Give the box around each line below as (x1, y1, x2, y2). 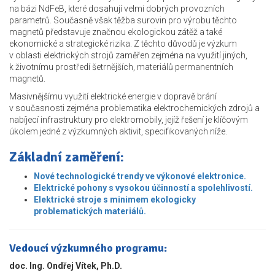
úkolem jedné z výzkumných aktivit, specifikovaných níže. (9, 126, 227, 137)
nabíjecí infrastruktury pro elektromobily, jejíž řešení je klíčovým (9, 115, 248, 125)
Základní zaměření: (9, 149, 124, 166)
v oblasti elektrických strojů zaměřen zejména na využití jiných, (9, 50, 247, 61)
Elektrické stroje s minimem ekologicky (34, 195, 196, 205)
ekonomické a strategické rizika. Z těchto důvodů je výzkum (9, 39, 237, 49)
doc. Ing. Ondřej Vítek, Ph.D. (9, 261, 122, 271)
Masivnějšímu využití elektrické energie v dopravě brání (9, 91, 217, 102)
